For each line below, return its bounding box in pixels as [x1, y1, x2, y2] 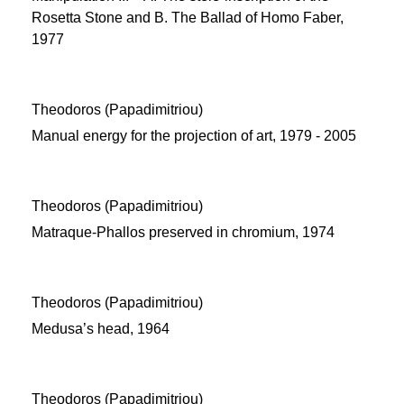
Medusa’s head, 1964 [32, 321, 170, 336]
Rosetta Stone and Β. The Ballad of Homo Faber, [32, 10, 344, 25]
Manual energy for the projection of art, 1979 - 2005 [32, 128, 356, 143]
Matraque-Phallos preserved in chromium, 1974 [32, 225, 335, 240]
